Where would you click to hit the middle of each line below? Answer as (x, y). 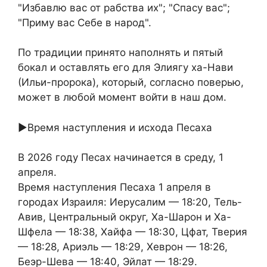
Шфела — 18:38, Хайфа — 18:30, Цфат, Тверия (133, 232)
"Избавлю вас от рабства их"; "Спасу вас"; (124, 7)
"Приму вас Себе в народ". (85, 22)
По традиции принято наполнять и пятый (120, 53)
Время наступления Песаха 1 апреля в (114, 187)
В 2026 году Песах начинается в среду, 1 (121, 158)
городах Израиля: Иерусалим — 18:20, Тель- (130, 202)
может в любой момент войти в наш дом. (122, 97)
